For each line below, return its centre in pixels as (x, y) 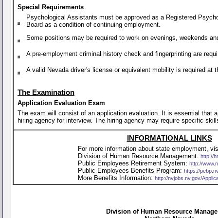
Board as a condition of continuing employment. (93, 25)
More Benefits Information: (116, 178)
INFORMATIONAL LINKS (169, 138)
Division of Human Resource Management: (139, 156)
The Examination (46, 92)
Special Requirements (51, 7)
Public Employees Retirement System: (134, 163)
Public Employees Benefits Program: (131, 171)
